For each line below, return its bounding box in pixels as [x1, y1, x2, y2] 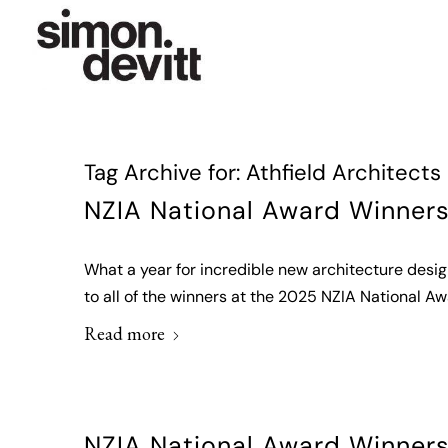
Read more [83, 321, 165, 345]
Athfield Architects [245, 163, 441, 186]
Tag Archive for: [83, 163, 246, 186]
